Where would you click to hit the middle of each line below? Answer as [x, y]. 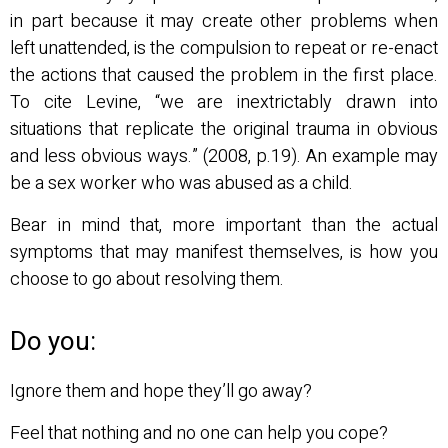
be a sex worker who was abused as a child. [181, 184]
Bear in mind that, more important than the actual [224, 225]
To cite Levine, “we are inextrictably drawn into [224, 103]
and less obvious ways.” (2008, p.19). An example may [224, 157]
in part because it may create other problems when [224, 22]
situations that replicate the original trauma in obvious [224, 130]
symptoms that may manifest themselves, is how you [224, 252]
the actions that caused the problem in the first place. [224, 76]
